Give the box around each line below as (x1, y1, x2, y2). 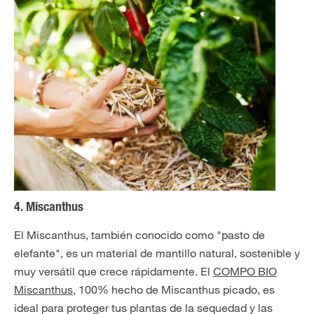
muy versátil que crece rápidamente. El (14, 264, 213, 278)
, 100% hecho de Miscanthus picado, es (73, 282, 275, 296)
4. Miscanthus (14, 202, 83, 214)
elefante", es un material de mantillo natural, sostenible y (14, 246, 300, 260)
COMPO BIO (213, 264, 277, 278)
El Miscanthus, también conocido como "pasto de (14, 228, 265, 242)
